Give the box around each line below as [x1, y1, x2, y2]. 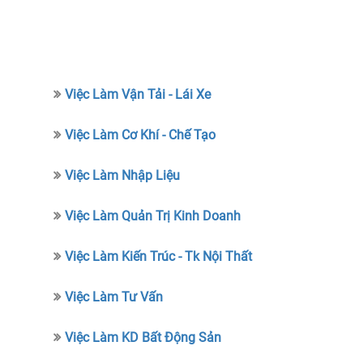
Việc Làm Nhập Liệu [65, 168, 181, 183]
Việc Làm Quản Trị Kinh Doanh [65, 208, 241, 224]
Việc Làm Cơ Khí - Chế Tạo [65, 127, 216, 143]
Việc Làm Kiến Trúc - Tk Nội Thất [65, 249, 253, 264]
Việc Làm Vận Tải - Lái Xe [65, 87, 211, 102]
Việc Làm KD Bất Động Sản [65, 330, 222, 345]
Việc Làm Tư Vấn [65, 289, 164, 305]
